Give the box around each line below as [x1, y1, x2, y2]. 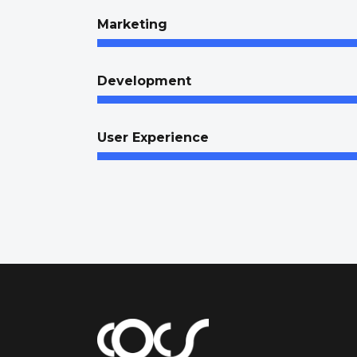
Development [97, 73, 191, 88]
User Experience [97, 130, 209, 145]
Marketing [97, 17, 167, 32]
